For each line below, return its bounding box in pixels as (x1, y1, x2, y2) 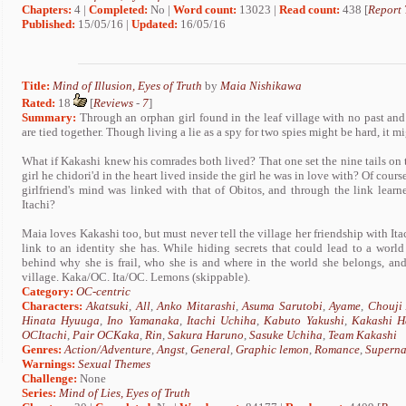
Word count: (173, 3, 237, 16)
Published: (22, 17, 75, 31)
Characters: (22, 299, 82, 314)
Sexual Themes (78, 357, 150, 372)
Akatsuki (86, 299, 130, 314)
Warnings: (22, 357, 78, 372)
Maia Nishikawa (220, 79, 302, 93)
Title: (22, 79, 50, 93)
